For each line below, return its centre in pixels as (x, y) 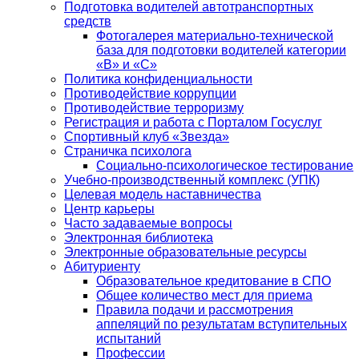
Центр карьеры (109, 209)
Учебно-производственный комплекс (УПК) (192, 180)
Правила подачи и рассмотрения (195, 310)
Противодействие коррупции (150, 93)
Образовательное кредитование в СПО (214, 281)
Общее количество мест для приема (204, 295)
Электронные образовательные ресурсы (186, 252)
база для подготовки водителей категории (221, 50)
